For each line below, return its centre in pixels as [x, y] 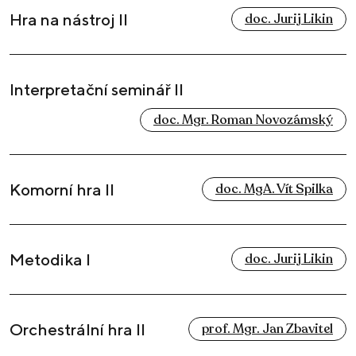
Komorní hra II [62, 190]
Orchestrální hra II [77, 330]
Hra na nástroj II [69, 20]
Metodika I [50, 260]
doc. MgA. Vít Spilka [274, 190]
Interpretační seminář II [97, 90]
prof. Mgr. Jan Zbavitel [267, 329]
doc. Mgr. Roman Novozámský [243, 120]
